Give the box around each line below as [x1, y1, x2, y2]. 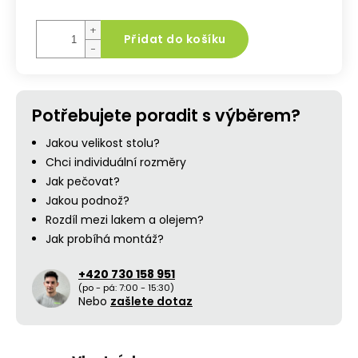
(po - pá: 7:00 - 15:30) [78, 281, 174, 294]
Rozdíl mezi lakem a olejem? [46, 212, 204, 228]
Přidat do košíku [123, 31, 226, 47]
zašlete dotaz [110, 293, 193, 309]
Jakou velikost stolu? [46, 135, 160, 151]
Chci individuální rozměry [46, 154, 186, 170]
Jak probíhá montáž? [46, 231, 164, 247]
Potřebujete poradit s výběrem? [32, 104, 300, 127]
